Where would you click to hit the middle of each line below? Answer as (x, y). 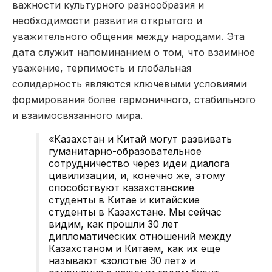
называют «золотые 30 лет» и (122, 260)
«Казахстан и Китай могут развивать (140, 139)
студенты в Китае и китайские (124, 199)
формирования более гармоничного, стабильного (134, 99)
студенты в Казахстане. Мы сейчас (135, 212)
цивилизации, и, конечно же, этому (137, 175)
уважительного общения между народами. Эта (128, 36)
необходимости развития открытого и (107, 20)
